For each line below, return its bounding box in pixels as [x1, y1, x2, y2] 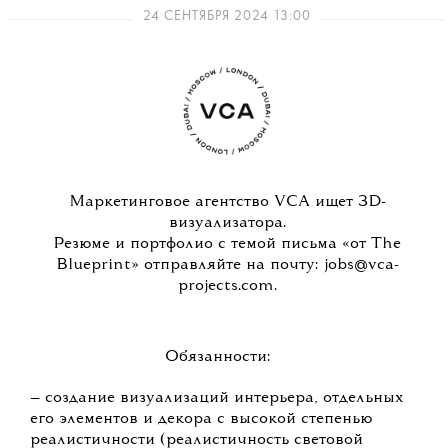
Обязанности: [164, 349, 270, 366]
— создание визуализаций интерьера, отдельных [30, 390, 403, 407]
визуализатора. [168, 215, 286, 232]
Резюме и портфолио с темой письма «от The [53, 236, 402, 253]
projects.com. [177, 278, 277, 295]
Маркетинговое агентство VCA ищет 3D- [68, 194, 386, 211]
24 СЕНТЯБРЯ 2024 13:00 [143, 9, 312, 24]
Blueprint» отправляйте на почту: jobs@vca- [55, 257, 399, 274]
